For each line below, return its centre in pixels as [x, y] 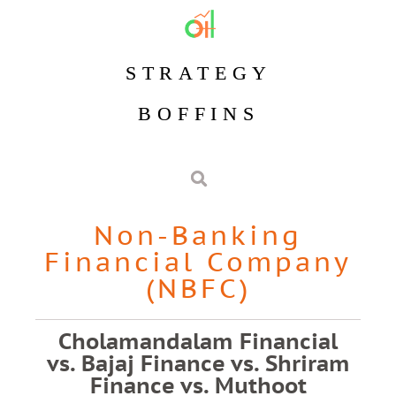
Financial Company [198, 261]
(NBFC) [198, 288]
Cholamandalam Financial [198, 341]
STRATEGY [199, 73]
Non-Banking [198, 235]
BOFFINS [199, 114]
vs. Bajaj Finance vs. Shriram [198, 363]
